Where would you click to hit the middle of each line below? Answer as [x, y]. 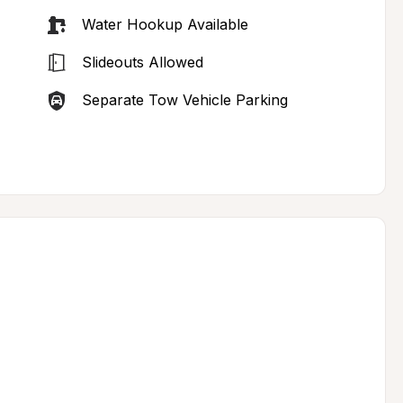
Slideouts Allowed [142, 62]
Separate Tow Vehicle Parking [184, 100]
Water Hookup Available [165, 24]
